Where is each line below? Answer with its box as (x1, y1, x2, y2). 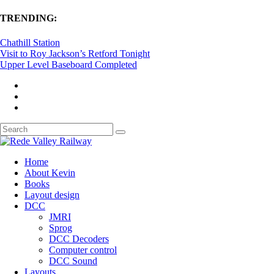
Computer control (49, 244, 117, 255)
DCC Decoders (49, 233, 109, 244)
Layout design (24, 189, 80, 200)
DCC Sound (49, 255, 97, 266)
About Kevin (24, 167, 75, 178)
